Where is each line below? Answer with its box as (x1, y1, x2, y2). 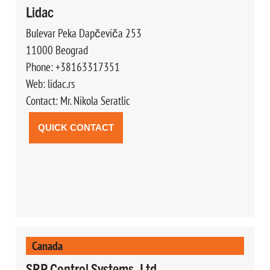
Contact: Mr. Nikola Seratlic (25, 93, 130, 108)
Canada (31, 237, 63, 253)
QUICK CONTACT (37, 122, 114, 133)
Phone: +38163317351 (25, 59, 120, 74)
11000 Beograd (25, 42, 88, 57)
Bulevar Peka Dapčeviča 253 (25, 25, 142, 40)
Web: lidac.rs (25, 76, 75, 91)
